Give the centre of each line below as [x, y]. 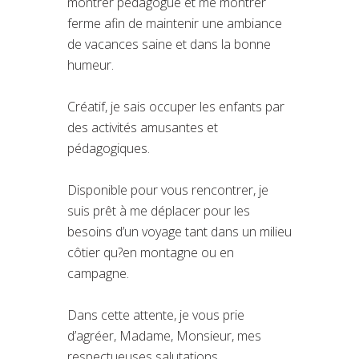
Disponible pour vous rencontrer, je [168, 190]
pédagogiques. [109, 148]
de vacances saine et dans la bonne [169, 44]
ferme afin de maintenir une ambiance [175, 23]
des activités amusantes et [143, 127]
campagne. [98, 273]
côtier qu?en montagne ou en [151, 252]
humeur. [91, 65]
